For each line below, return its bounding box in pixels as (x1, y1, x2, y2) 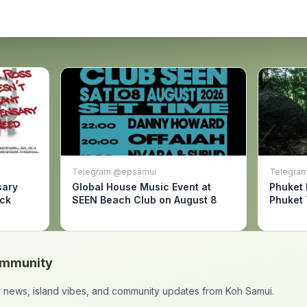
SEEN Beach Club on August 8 (72, 194, 217, 206)
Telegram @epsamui (72, 167, 156, 177)
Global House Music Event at (72, 181, 211, 193)
